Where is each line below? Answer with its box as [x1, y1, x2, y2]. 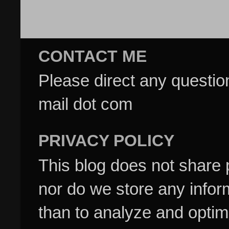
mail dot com [38, 95, 132, 113]
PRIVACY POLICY [38, 131, 174, 150]
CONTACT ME [38, 47, 147, 65]
